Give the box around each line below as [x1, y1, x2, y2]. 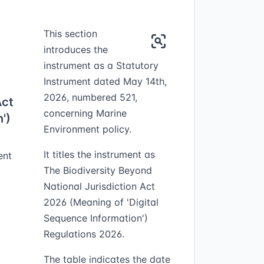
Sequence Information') [43, 212, 148, 224]
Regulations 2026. [43, 228, 124, 240]
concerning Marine [43, 107, 127, 119]
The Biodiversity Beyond [43, 164, 152, 176]
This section [43, 28, 97, 39]
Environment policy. [43, 123, 131, 135]
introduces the [43, 44, 108, 55]
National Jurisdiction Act [43, 180, 155, 192]
